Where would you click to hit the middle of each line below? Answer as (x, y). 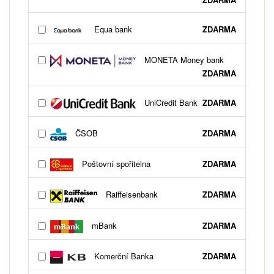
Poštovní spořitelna (115, 164)
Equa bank (112, 29)
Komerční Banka (123, 256)
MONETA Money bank (183, 60)
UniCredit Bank (170, 103)
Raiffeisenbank (130, 194)
